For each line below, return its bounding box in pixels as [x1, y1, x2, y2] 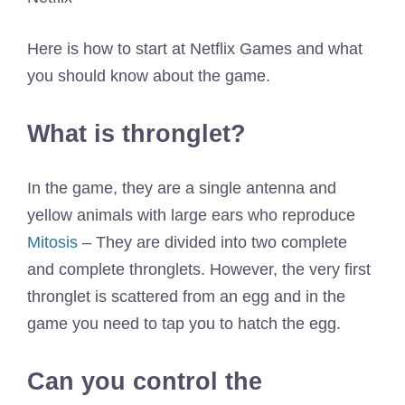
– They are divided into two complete [78, 233, 347, 252]
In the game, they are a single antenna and [27, 179, 336, 198]
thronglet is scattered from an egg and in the [27, 287, 345, 306]
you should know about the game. [27, 66, 270, 85]
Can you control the [27, 368, 262, 396]
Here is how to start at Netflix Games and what [27, 39, 363, 58]
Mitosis [27, 233, 78, 252]
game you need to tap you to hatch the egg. [27, 315, 341, 334]
